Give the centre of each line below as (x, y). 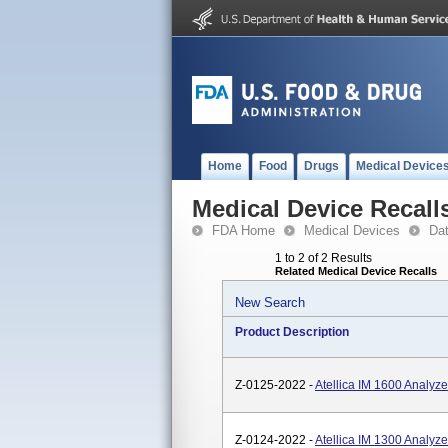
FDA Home (243, 230)
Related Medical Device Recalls (356, 271)
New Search (270, 302)
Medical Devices (352, 230)
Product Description (292, 332)
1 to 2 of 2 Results (323, 258)
